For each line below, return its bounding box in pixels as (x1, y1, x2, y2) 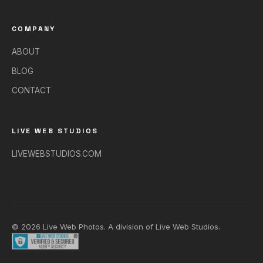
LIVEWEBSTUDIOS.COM (12, 149, 102, 159)
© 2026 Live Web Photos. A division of (12, 221, 156, 231)
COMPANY (12, 23, 56, 33)
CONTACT (12, 85, 51, 95)
